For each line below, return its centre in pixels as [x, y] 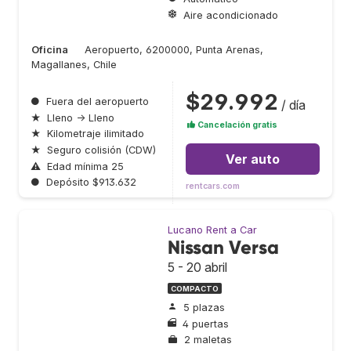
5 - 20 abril [197, 267]
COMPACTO [195, 288]
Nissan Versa [223, 247]
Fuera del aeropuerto [98, 102]
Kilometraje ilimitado [96, 134]
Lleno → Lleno [81, 118]
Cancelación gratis [237, 125]
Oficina [50, 50]
